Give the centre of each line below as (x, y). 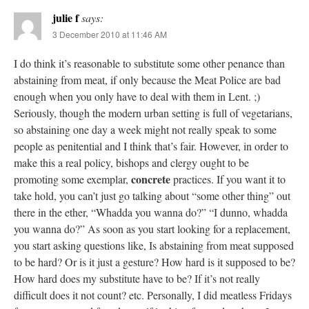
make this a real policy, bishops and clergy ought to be (131, 163)
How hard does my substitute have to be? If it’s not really (137, 279)
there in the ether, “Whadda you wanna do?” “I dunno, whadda (151, 212)
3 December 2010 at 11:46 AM (110, 34)
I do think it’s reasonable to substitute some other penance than (149, 63)
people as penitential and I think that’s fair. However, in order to (151, 146)
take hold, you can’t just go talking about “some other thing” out (152, 196)
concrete (151, 179)
